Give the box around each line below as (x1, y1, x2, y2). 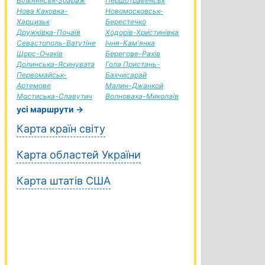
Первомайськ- (17, 70, 67, 79)
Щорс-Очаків (17, 49, 63, 58)
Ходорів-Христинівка (105, 28, 179, 37)
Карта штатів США (17, 174, 111, 187)
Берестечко (105, 17, 146, 26)
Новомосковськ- (105, 7, 163, 15)
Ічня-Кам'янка (105, 38, 155, 47)
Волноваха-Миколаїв (105, 92, 179, 101)
